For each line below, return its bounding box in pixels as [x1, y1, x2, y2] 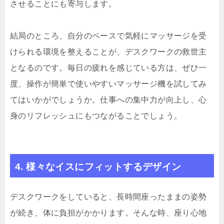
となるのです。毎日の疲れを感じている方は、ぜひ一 [10, 63, 207, 72]
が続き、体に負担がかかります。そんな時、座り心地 [10, 208, 207, 217]
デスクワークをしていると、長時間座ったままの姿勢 [10, 192, 207, 201]
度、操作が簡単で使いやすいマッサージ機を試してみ [10, 79, 207, 88]
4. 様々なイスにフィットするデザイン [15, 161, 181, 172]
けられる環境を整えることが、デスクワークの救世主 [10, 47, 207, 56]
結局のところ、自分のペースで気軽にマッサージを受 [10, 31, 207, 40]
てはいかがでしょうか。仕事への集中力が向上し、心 [10, 95, 207, 104]
